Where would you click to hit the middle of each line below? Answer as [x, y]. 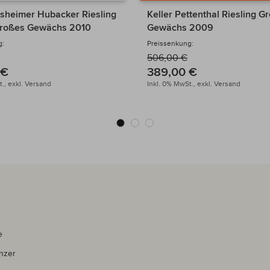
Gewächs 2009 [180, 28]
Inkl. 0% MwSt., [171, 84]
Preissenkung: [170, 43]
